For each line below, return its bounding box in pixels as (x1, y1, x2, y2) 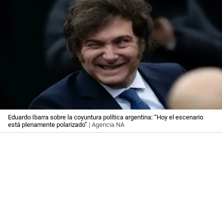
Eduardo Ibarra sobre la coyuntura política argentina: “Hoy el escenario (8, 113, 203, 121)
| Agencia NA (87, 121, 124, 129)
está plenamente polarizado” (8, 121, 87, 129)
